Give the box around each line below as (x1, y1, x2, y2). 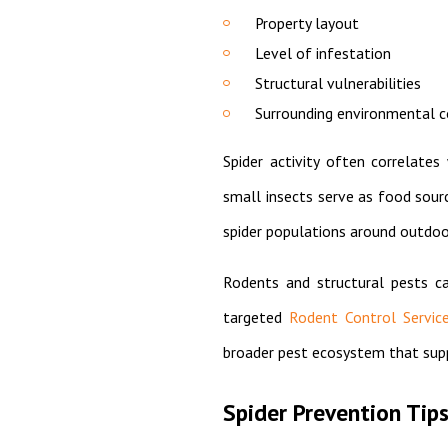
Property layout (254, 13, 359, 34)
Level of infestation (254, 43, 391, 64)
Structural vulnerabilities (254, 73, 421, 94)
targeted (223, 307, 290, 328)
